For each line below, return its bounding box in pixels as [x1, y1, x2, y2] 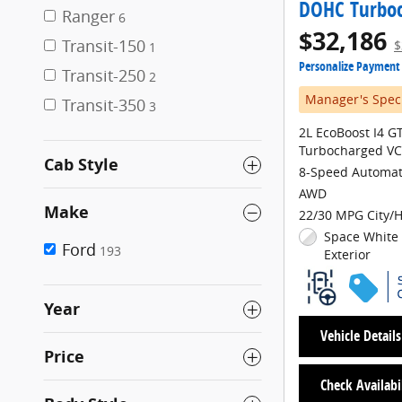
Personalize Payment [299, 58, 400, 74]
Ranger [62, 5, 115, 27]
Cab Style [44, 153, 118, 176]
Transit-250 [62, 65, 145, 86]
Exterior [324, 246, 371, 263]
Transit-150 [62, 35, 145, 57]
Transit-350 [62, 94, 145, 116]
